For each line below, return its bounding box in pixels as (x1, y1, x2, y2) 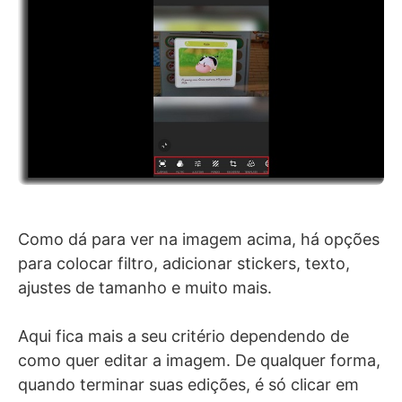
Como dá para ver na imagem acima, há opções (18, 229, 380, 249)
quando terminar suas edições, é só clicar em (18, 374, 359, 394)
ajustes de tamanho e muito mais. (18, 277, 272, 297)
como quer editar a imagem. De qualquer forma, (18, 350, 380, 370)
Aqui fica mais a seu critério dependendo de (18, 326, 349, 345)
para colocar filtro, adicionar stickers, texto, (18, 253, 350, 273)
